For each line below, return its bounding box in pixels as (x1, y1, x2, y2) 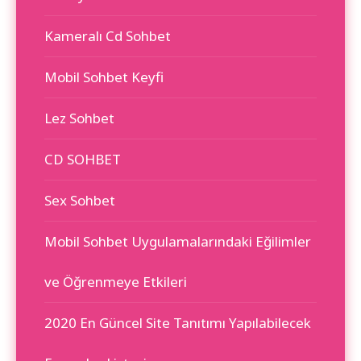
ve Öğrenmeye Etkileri (44, 272, 187, 291)
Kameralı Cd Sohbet (44, 26, 171, 45)
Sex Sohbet (44, 190, 115, 210)
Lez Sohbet (44, 108, 114, 127)
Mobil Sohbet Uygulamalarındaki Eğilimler (44, 231, 311, 251)
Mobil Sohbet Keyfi (44, 67, 164, 86)
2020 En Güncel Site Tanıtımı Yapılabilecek (44, 313, 311, 332)
